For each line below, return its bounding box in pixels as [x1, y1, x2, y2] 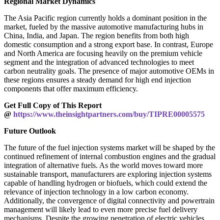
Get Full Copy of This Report [4, 101, 102, 110]
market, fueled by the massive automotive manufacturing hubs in [4, 22, 203, 31]
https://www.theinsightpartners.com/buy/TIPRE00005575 [13, 110, 205, 118]
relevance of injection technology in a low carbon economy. [4, 187, 189, 196]
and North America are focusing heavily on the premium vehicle [4, 49, 202, 57]
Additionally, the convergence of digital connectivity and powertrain [4, 196, 215, 205]
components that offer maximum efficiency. [4, 84, 138, 93]
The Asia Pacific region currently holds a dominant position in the [4, 13, 207, 22]
